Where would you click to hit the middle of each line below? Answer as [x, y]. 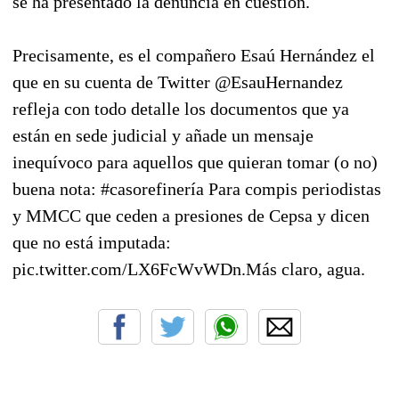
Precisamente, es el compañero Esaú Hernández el [194, 55]
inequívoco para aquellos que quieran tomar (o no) [195, 162]
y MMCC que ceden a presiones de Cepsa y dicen [191, 215]
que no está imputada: [92, 242]
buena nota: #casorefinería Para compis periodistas [197, 188]
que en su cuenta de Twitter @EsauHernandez [178, 81]
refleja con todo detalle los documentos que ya [181, 108]
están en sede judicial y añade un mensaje [163, 135]
